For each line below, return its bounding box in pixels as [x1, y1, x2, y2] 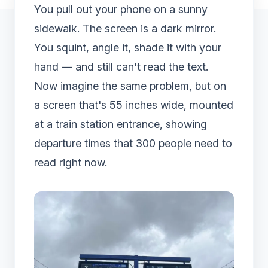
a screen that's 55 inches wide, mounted [34, 99, 233, 111]
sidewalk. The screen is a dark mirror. [34, 22, 216, 35]
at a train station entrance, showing [34, 118, 207, 130]
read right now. [34, 156, 107, 169]
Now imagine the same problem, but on [34, 80, 226, 92]
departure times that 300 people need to [34, 137, 232, 150]
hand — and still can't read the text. [34, 60, 208, 73]
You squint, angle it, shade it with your [34, 41, 221, 54]
